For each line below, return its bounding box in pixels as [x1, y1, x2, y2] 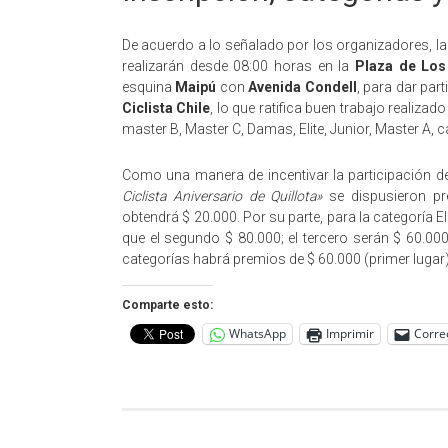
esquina [122, 78, 176, 95]
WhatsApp [229, 325, 286, 343]
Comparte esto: [122, 297, 213, 312]
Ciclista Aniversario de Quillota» [122, 187, 323, 204]
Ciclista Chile [122, 99, 211, 116]
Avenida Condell [248, 78, 357, 95]
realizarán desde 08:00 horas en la [122, 57, 355, 74]
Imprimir [326, 325, 374, 343]
